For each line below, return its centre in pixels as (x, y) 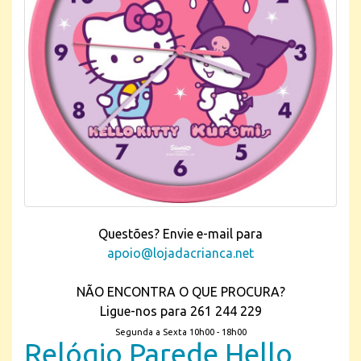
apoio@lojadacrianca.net (180, 253)
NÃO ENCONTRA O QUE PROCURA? (180, 292)
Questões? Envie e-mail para (180, 234)
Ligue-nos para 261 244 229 (180, 311)
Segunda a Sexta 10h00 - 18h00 (180, 332)
